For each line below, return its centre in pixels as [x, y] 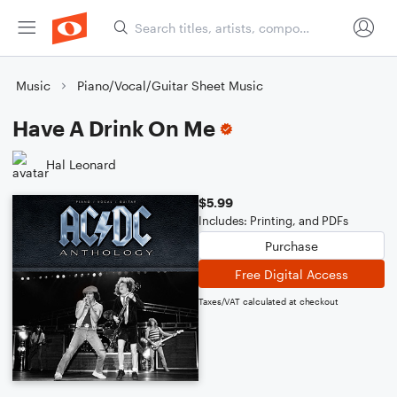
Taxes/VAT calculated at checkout [269, 301]
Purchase [292, 245]
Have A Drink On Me [114, 128]
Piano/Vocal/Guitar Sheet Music [170, 86]
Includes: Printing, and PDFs [273, 221]
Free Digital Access [292, 274]
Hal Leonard [81, 164]
